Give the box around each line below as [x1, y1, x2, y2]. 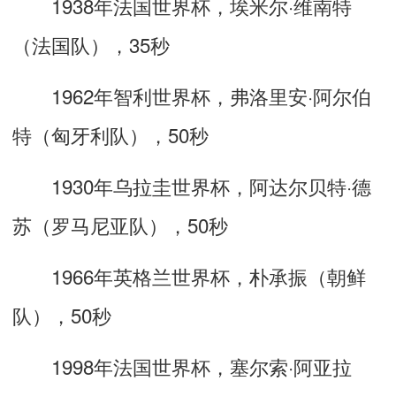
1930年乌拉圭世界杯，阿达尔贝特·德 [12, 171, 371, 200]
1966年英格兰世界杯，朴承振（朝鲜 [12, 261, 366, 290]
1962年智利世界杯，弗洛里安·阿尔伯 [12, 80, 371, 110]
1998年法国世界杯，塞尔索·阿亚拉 [12, 351, 352, 380]
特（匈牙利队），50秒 [12, 119, 209, 148]
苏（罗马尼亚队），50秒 [12, 209, 228, 239]
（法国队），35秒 [12, 29, 170, 58]
